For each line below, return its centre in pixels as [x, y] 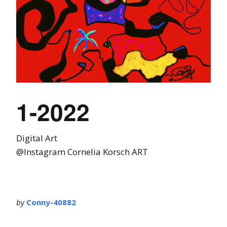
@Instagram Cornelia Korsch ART [82, 152]
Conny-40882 [51, 202]
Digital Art [37, 138]
